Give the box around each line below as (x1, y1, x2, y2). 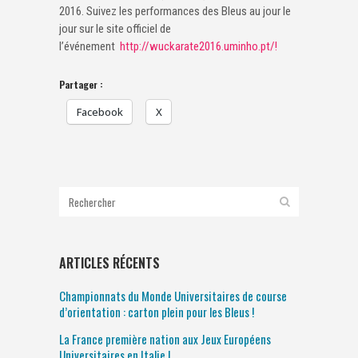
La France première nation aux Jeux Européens (59, 330, 271, 348)
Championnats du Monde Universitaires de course (59, 287, 287, 304)
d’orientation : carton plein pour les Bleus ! (59, 303, 254, 320)
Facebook (77, 105, 123, 119)
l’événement (59, 39, 120, 54)
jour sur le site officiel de (59, 22, 171, 36)
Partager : (59, 78, 103, 91)
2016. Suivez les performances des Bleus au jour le (59, 4, 291, 18)
